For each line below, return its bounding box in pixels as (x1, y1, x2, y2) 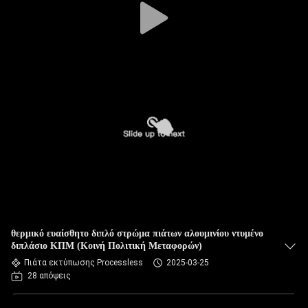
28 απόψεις (27, 271, 71, 280)
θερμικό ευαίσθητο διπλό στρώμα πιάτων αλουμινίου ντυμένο (11, 228, 263, 239)
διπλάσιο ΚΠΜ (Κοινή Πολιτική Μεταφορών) (11, 241, 202, 251)
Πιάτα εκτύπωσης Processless (24, 258, 143, 267)
